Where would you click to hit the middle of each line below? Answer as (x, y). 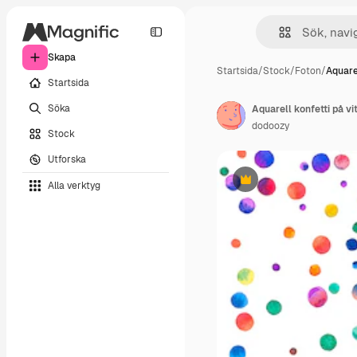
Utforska (67, 159)
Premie (261, 185)
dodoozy (271, 126)
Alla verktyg (74, 185)
